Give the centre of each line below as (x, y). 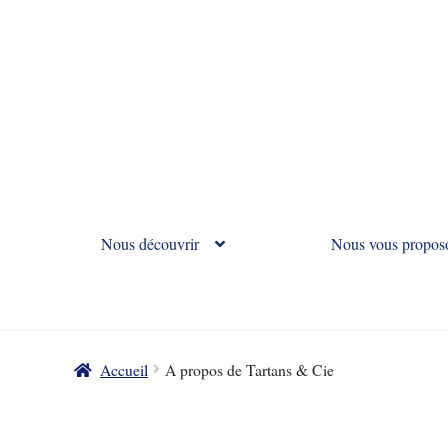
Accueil (124, 369)
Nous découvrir (149, 244)
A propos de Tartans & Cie (250, 369)
